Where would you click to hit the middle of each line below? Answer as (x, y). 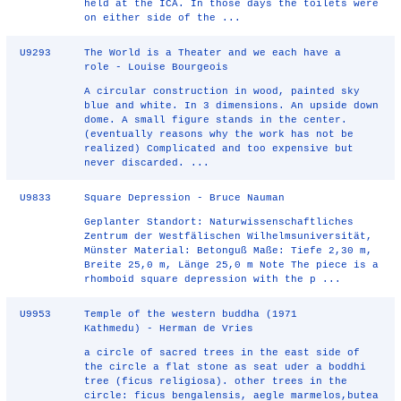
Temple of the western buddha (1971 (191, 314)
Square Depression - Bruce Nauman (185, 198)
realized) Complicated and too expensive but (219, 149)
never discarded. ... (147, 163)
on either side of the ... (163, 18)
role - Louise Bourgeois (157, 67)
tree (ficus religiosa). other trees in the (216, 381)
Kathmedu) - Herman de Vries (169, 328)
